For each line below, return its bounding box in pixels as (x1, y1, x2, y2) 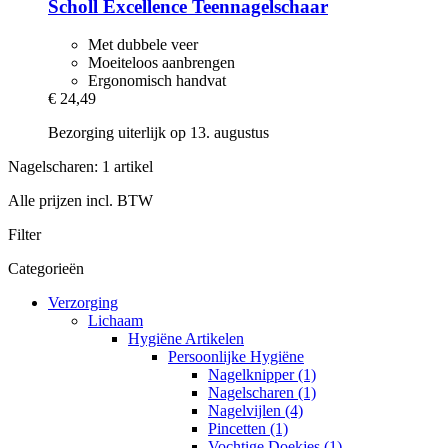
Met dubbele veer (88, 36, 198, 54)
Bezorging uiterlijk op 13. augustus (48, 124, 269, 142)
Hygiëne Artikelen (128, 330, 244, 348)
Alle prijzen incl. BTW (8, 192, 153, 210)
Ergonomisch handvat (88, 72, 226, 90)
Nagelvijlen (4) (208, 402, 303, 420)
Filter (8, 226, 41, 244)
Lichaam (88, 312, 143, 330)
